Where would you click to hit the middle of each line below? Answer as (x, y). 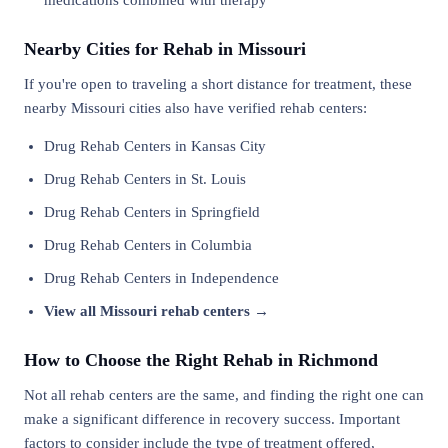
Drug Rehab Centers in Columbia (148, 245)
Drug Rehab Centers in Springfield (152, 212)
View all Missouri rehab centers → (156, 311)
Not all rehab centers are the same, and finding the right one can (224, 395)
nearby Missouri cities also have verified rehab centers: (195, 108)
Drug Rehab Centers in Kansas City (155, 146)
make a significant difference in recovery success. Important (212, 419)
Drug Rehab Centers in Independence (161, 278)
